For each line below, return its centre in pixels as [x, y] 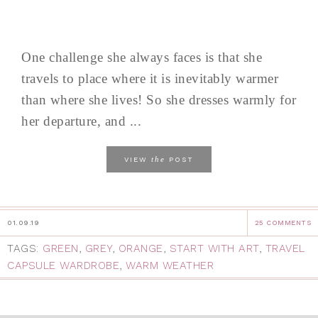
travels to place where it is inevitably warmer [150, 79]
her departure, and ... [81, 121]
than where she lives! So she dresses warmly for [159, 100]
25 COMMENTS [283, 223]
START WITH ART [214, 249]
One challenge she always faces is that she [142, 57]
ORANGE [141, 249]
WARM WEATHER [170, 266]
